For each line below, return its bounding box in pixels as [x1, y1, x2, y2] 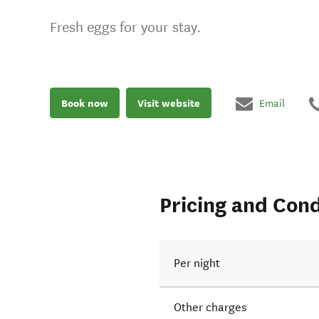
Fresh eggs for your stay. [50, 19, 201, 36]
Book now [61, 95, 108, 110]
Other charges [174, 300, 247, 315]
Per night [174, 256, 221, 271]
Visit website [137, 95, 200, 110]
